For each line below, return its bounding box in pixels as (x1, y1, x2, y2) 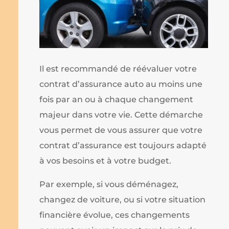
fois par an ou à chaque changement (39, 94, 194, 104)
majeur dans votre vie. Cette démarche (39, 109, 203, 120)
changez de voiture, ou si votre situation (39, 194, 206, 204)
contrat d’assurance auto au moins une (39, 79, 203, 89)
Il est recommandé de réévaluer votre (39, 63, 197, 74)
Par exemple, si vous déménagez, (39, 179, 179, 189)
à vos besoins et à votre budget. (39, 155, 172, 166)
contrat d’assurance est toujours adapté (39, 140, 207, 150)
